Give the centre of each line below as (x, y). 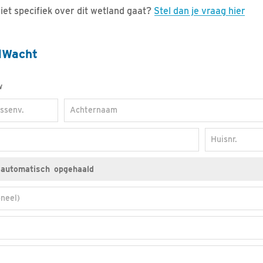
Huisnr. (224, 139)
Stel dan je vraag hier (200, 11)
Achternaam (94, 110)
